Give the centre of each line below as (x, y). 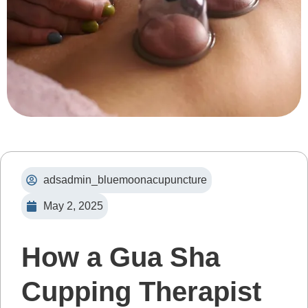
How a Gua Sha (121, 257)
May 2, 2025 (73, 206)
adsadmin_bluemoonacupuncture (125, 180)
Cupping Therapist (141, 291)
